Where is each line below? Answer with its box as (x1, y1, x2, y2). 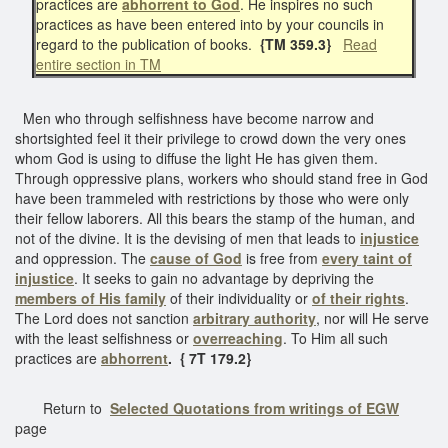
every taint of (322, 247, 412, 268)
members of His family (15, 287, 166, 308)
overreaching (193, 327, 283, 348)
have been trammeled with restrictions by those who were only (15, 187, 409, 208)
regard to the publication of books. (36, 33, 256, 54)
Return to (15, 397, 110, 418)
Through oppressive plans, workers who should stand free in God (15, 167, 428, 188)
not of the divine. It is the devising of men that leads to (15, 227, 360, 248)
